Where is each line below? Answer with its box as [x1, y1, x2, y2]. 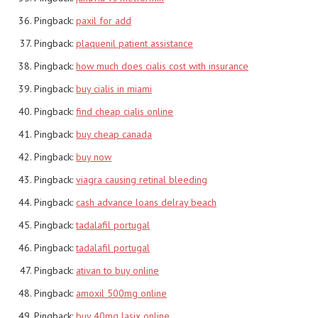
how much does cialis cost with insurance [76, 59, 248, 72]
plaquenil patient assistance [76, 36, 193, 50]
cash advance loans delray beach [76, 195, 216, 209]
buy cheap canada [76, 127, 152, 141]
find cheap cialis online [76, 104, 173, 118]
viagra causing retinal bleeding [76, 172, 207, 186]
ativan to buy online [76, 263, 159, 277]
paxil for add [76, 13, 131, 27]
